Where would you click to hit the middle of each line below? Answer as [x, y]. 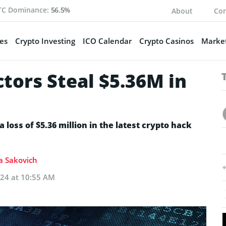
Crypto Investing [45, 41]
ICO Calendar [107, 41]
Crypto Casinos [166, 41]
